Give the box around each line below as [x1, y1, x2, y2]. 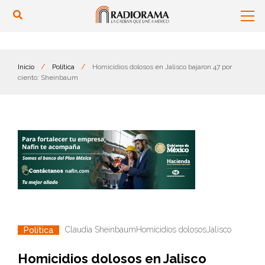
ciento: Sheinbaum [18, 73, 78, 82]
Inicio [18, 63, 34, 71]
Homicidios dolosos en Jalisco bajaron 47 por [92, 63, 232, 71]
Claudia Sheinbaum [65, 225, 136, 234]
